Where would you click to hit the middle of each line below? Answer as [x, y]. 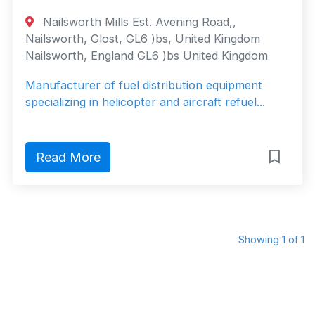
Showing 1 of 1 [271, 239]
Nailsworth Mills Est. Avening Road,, [138, 22]
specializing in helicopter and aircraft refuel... [145, 102]
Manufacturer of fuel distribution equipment [144, 85]
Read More [68, 157]
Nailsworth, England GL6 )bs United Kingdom [147, 56]
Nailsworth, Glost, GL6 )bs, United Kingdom [143, 39]
